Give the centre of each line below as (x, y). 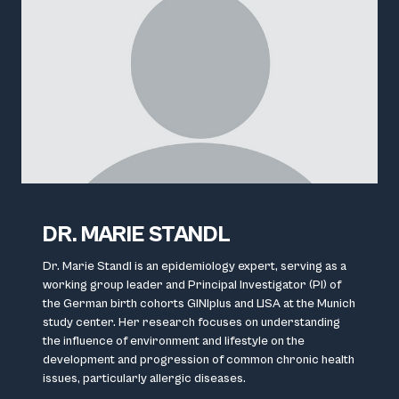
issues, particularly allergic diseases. (144, 378)
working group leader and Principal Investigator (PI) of (192, 285)
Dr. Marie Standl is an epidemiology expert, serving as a (195, 266)
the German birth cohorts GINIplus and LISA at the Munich (199, 303)
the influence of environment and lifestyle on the (174, 341)
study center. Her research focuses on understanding (191, 322)
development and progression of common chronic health (199, 359)
